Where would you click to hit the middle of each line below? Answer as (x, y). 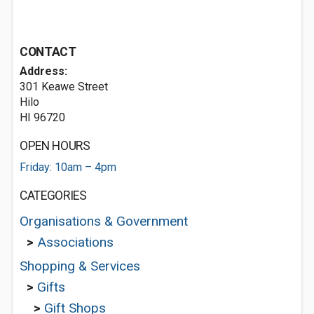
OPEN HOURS (55, 146)
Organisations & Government (104, 221)
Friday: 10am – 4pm (68, 167)
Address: (43, 71)
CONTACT (48, 52)
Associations (75, 242)
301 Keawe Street (64, 87)
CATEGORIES (53, 196)
